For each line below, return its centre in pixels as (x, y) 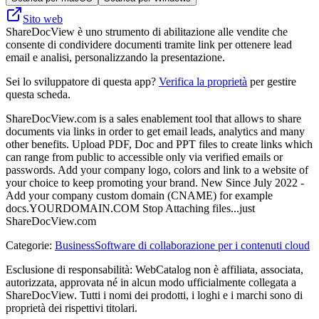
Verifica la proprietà (203, 81)
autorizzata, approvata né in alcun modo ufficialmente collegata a (151, 282)
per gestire (272, 81)
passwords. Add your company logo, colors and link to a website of (157, 169)
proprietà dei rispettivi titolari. (72, 308)
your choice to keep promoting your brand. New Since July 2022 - (155, 182)
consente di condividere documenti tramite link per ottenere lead (149, 44)
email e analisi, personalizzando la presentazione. (115, 57)
